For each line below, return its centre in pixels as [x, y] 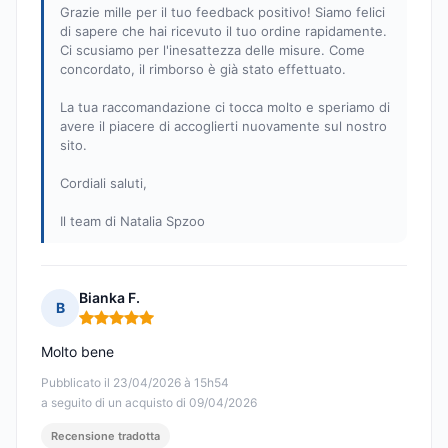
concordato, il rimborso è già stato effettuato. [203, 69]
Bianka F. [109, 298]
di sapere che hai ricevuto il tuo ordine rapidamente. [223, 31]
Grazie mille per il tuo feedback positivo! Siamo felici [222, 12]
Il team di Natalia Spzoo [132, 221]
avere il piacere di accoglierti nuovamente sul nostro [223, 126]
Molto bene [77, 352]
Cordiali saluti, [103, 183]
